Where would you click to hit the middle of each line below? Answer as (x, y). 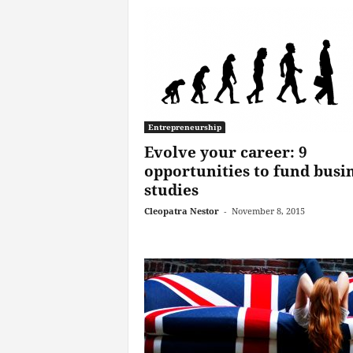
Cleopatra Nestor (181, 211)
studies (171, 190)
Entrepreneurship (184, 127)
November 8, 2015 (268, 211)
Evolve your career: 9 (225, 152)
